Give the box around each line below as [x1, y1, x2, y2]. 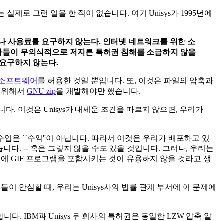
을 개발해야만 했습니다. [56, 86, 141, 95]
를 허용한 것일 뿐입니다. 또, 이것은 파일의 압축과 [37, 76, 213, 85]
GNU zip [27, 86, 56, 95]
